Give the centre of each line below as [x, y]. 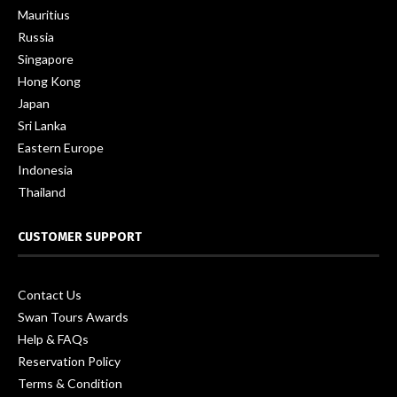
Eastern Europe [61, 148]
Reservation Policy [69, 362]
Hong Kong [49, 82]
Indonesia [45, 170]
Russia [36, 37]
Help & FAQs [53, 339]
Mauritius [44, 15]
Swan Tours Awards [73, 317]
